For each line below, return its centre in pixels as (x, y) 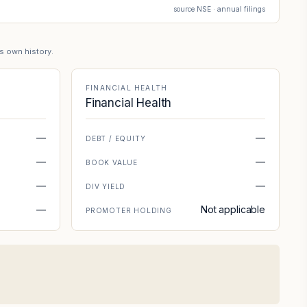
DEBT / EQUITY (116, 138)
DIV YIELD (106, 186)
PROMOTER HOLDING (129, 210)
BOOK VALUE (112, 162)
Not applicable (233, 209)
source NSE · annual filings (219, 9)
